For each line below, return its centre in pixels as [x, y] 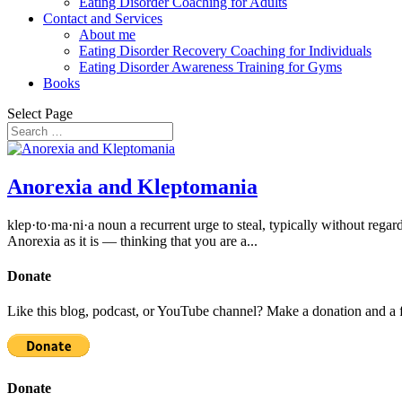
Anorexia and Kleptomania [132, 186]
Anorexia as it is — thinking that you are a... [132, 240]
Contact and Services [103, 18]
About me [107, 35]
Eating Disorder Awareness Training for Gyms [210, 67]
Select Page [40, 114]
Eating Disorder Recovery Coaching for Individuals [225, 51]
